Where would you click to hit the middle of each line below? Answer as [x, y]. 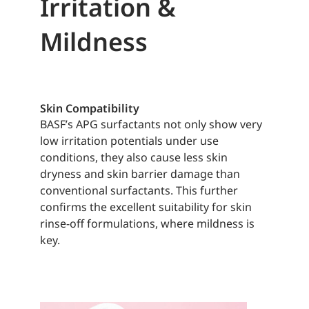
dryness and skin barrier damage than [140, 173]
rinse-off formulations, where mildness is [147, 223]
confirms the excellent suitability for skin [146, 207]
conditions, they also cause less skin [133, 157]
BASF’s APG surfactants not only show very [151, 124]
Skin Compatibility [89, 108]
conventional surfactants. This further [139, 190]
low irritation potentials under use [129, 140]
